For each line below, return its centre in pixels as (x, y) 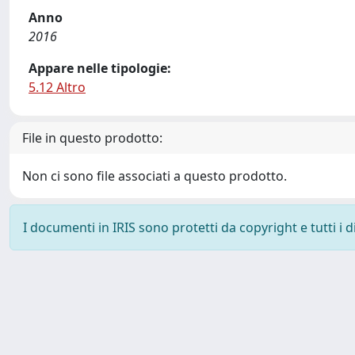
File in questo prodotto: (92, 138)
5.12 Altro (57, 87)
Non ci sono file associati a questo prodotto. (155, 176)
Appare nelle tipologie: (100, 68)
